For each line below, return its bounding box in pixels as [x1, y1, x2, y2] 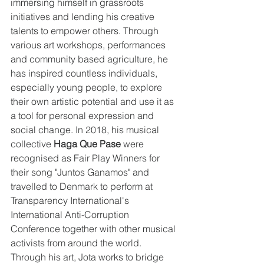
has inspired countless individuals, [11, 67, 160, 80]
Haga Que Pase [54, 138, 121, 150]
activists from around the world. [11, 237, 144, 249]
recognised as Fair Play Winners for [11, 152, 162, 164]
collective [11, 138, 54, 150]
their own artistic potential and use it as [11, 95, 176, 108]
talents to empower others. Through [11, 25, 161, 37]
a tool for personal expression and [11, 110, 156, 122]
